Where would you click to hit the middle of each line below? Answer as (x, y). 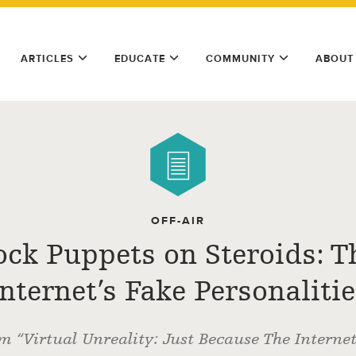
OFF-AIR (178, 221)
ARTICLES (47, 58)
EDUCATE (140, 58)
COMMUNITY (240, 58)
